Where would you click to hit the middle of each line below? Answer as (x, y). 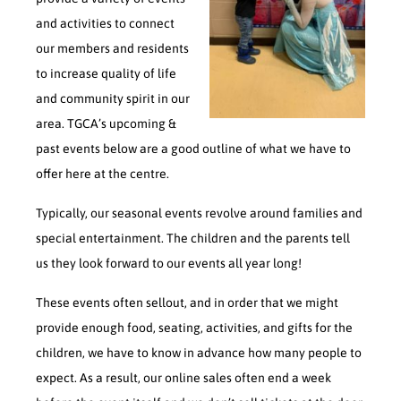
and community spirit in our (113, 98)
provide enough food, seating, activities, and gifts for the (195, 328)
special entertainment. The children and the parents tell (193, 238)
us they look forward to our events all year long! (169, 263)
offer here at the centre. (103, 174)
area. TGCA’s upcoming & (107, 124)
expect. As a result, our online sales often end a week (184, 378)
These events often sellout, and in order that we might (188, 303)
